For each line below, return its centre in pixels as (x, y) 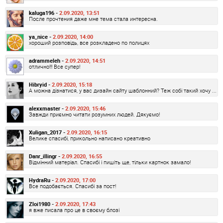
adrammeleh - (47, 60)
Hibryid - (40, 84)
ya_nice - (41, 36)
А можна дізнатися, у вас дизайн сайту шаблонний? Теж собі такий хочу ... (123, 90)
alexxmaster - (47, 108)
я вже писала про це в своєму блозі (74, 210)
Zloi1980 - (42, 204)
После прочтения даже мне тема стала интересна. (93, 18)
